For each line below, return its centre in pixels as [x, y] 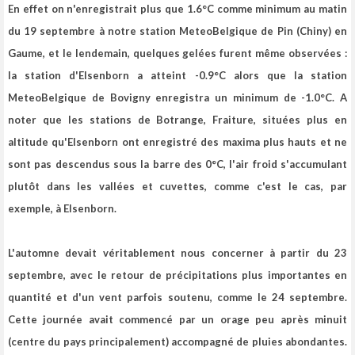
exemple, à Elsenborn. [62, 209]
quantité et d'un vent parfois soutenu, [110, 298]
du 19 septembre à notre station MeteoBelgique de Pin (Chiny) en [177, 31]
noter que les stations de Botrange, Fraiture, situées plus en [177, 120]
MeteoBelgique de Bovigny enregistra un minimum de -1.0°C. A [177, 98]
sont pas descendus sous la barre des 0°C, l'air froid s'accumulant [177, 164]
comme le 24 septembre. [280, 298]
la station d [42, 76]
